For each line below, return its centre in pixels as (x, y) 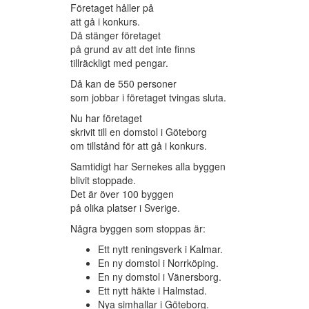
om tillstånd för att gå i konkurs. (139, 146)
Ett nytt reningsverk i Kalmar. (160, 249)
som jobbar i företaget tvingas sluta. (148, 98)
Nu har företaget (106, 118)
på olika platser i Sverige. (125, 208)
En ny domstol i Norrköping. (158, 263)
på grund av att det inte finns (133, 49)
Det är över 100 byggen (122, 194)
